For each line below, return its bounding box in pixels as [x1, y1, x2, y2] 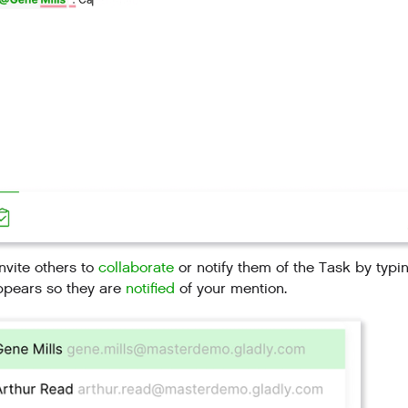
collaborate [98, 258, 174, 278]
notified [126, 279, 175, 299]
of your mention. [175, 279, 287, 299]
